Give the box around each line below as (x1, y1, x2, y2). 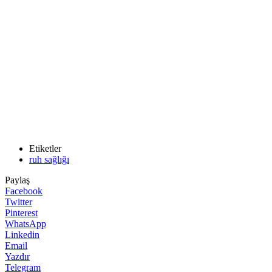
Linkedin (5, 229, 39, 240)
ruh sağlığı (29, 154, 69, 165)
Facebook (5, 185, 42, 196)
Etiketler (29, 143, 61, 154)
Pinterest (5, 207, 38, 218)
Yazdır (5, 251, 30, 262)
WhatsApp (5, 218, 46, 229)
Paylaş (5, 174, 30, 185)
